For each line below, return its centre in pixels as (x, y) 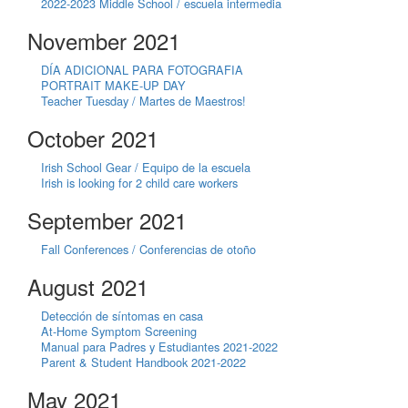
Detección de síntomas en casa (122, 315)
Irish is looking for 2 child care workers (139, 182)
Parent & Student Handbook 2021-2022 (143, 362)
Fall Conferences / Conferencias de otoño (148, 249)
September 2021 (107, 219)
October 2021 (93, 138)
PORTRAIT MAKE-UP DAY (113, 85)
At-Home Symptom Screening (119, 331)
